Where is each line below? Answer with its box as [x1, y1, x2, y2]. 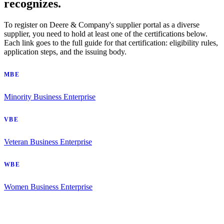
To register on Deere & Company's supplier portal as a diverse [4, 20, 199, 29]
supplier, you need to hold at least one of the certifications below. [4, 29, 207, 38]
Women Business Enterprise [4, 182, 92, 191]
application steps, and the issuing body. [4, 47, 126, 56]
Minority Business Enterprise [4, 92, 95, 101]
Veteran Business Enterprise [4, 137, 92, 146]
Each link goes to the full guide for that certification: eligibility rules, [4, 38, 218, 47]
